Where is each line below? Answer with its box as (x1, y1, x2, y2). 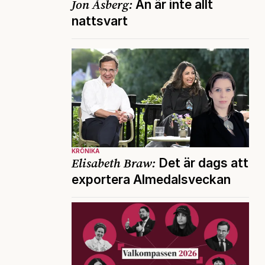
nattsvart (72, 14, 128, 29)
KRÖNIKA (72, 147, 99, 154)
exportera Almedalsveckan (72, 172, 231, 187)
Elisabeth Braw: (72, 154, 156, 172)
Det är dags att (156, 155, 248, 170)
